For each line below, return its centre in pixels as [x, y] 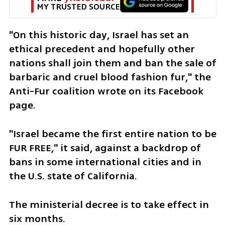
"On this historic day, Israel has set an [99, 35]
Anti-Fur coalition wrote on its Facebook [106, 91]
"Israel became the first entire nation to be [113, 134]
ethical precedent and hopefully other [102, 49]
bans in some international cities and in [105, 162]
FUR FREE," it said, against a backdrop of [105, 148]
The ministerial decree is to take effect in [109, 204]
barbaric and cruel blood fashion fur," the [110, 77]
